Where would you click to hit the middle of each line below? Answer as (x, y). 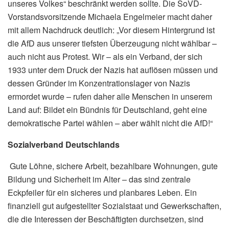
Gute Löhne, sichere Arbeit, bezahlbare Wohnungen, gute (114, 166)
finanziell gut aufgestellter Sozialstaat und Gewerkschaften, (114, 205)
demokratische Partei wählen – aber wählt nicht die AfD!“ (110, 123)
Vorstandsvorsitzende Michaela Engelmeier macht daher (110, 16)
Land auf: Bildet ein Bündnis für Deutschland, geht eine (107, 109)
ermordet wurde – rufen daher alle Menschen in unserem (110, 96)
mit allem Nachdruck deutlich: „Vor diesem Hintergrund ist (111, 30)
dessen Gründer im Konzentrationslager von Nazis (99, 83)
